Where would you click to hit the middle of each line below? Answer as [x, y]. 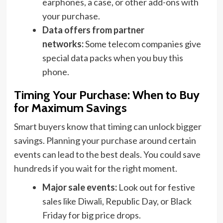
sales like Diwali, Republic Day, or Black [117, 201]
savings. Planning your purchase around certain [105, 141]
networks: [63, 44]
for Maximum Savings [70, 108]
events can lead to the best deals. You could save [107, 155]
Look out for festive [156, 187]
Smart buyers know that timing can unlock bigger [108, 127]
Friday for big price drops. [91, 215]
